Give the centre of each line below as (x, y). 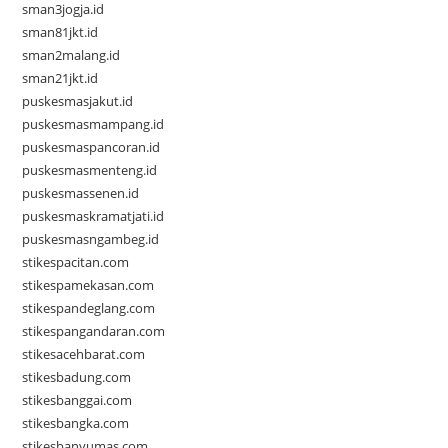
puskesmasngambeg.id (91, 239)
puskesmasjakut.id (78, 101)
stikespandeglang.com (89, 308)
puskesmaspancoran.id (91, 147)
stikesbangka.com (76, 423)
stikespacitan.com (76, 262)
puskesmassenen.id (81, 193)
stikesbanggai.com (77, 400)
